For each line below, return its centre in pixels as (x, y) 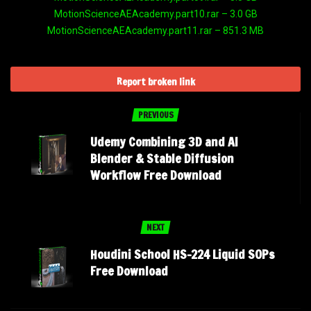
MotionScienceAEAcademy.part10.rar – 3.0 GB (155, 14)
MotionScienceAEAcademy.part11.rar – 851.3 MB (155, 30)
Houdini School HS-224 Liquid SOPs (183, 254)
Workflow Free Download (156, 175)
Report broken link (155, 82)
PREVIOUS (155, 115)
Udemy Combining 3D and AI (164, 141)
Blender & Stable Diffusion (162, 158)
